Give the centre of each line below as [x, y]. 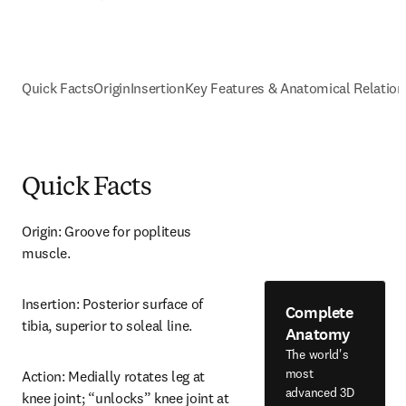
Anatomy [318, 334]
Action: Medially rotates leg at [114, 376]
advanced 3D [319, 392]
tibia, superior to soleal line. [107, 325]
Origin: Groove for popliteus [107, 231]
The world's [317, 354]
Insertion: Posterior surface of [113, 304]
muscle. [46, 253]
